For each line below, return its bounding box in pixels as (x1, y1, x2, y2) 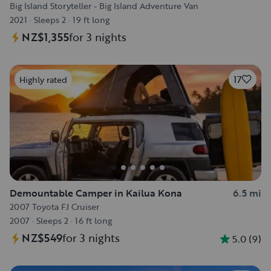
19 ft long (73, 13, 109, 26)
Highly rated (19, 73, 67, 86)
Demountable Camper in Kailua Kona (10, 186, 182, 200)
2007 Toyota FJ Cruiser (10, 200, 99, 213)
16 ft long (75, 214, 112, 227)
